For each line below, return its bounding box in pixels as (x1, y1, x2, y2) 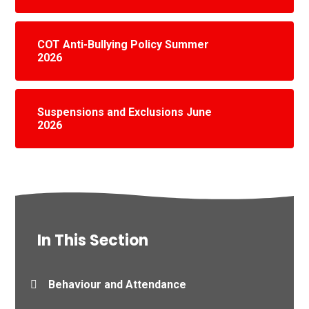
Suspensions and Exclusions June (37, 105, 212, 119)
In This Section (37, 229, 149, 251)
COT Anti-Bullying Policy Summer (37, 37, 210, 51)
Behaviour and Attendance (48, 277, 187, 291)
